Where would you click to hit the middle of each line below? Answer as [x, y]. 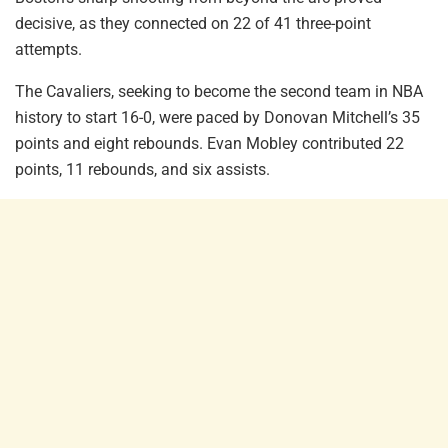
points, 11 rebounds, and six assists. [142, 169]
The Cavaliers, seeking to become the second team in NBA [219, 91]
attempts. [48, 49]
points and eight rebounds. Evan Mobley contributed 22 [209, 143]
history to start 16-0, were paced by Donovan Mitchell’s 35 [217, 117]
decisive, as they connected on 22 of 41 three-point [193, 23]
